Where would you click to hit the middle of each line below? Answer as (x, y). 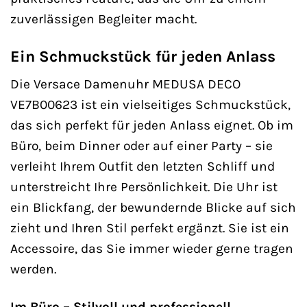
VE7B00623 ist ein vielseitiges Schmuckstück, (150, 105)
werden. (33, 269)
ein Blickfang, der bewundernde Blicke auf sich (153, 208)
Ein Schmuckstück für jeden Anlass (143, 56)
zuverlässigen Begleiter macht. (103, 19)
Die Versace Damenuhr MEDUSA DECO (125, 84)
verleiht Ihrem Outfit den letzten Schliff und (143, 167)
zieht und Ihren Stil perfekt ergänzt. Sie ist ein (150, 228)
